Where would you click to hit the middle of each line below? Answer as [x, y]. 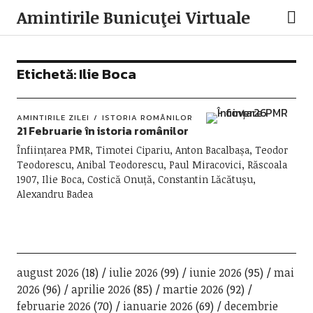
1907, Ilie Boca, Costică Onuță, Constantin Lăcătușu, [136, 179]
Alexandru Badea [54, 194]
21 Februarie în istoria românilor [102, 131]
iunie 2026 [215, 272]
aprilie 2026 [101, 289]
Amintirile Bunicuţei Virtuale [133, 17]
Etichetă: [48, 74]
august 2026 [48, 272]
